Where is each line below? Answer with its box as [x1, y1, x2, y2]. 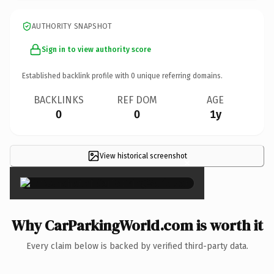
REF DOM [117, 94, 157, 106]
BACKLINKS [34, 94, 84, 106]
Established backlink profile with [22, 71, 131, 80]
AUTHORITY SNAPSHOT [32, 21, 113, 31]
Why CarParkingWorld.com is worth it [11, 215, 263, 235]
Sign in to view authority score [42, 45, 151, 54]
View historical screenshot [99, 151, 187, 160]
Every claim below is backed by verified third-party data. [26, 240, 248, 251]
